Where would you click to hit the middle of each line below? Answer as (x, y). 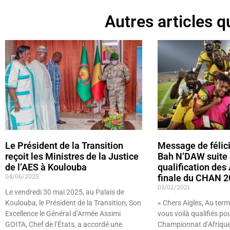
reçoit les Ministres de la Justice (72, 157)
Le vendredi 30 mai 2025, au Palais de (65, 192)
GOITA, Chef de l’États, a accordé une (64, 225)
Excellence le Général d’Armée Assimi (63, 214)
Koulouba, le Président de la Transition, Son (73, 203)
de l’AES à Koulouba (46, 167)
